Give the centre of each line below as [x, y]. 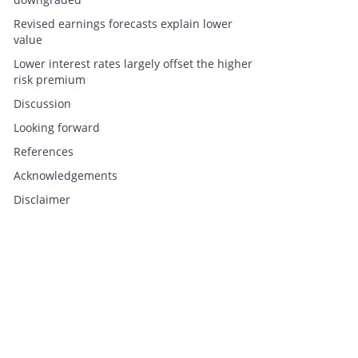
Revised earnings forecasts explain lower [123, 24]
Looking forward [57, 128]
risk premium [50, 80]
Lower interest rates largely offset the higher [133, 64]
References [44, 152]
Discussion [42, 104]
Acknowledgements [66, 176]
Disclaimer [42, 200]
